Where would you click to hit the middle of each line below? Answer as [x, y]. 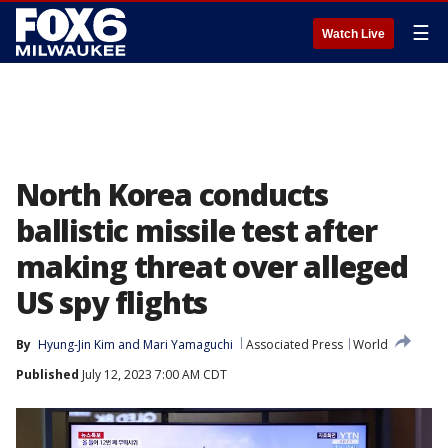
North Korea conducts [172, 194]
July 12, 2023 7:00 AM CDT [153, 374]
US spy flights [112, 302]
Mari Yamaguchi [188, 344]
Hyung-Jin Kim [76, 344]
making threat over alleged [212, 266]
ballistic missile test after [196, 230]
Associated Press [294, 344]
